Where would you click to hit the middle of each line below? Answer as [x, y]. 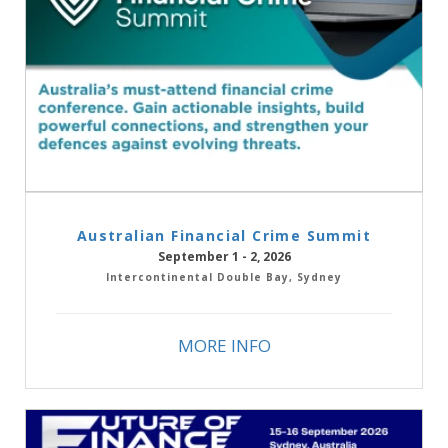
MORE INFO [224, 345]
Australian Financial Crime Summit [224, 235]
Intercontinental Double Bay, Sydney [224, 276]
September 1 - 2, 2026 [224, 256]
